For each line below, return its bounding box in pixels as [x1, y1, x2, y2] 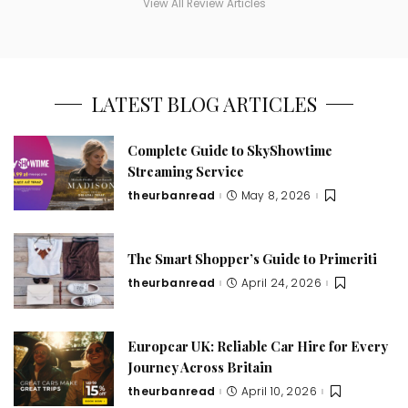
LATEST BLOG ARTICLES [91, 89, 317, 117]
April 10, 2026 [240, 383, 317, 400]
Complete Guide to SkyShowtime [127, 140, 332, 159]
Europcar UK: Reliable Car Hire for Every [127, 336, 388, 355]
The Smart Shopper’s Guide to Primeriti [127, 249, 377, 268]
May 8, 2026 [240, 188, 311, 204]
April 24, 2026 [240, 275, 321, 291]
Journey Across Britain [127, 357, 272, 376]
